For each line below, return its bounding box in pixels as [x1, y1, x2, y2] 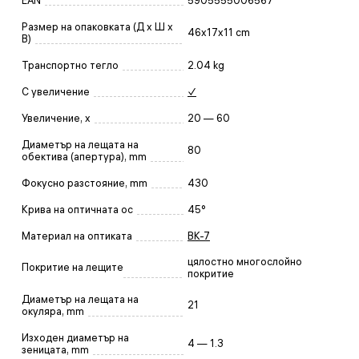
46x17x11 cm [188, 26, 250, 38]
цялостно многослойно [188, 255, 302, 268]
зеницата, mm [22, 343, 89, 356]
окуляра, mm [22, 305, 84, 317]
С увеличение [22, 85, 90, 98]
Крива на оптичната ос [22, 203, 133, 216]
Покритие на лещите [22, 260, 123, 273]
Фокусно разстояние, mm [22, 176, 147, 189]
